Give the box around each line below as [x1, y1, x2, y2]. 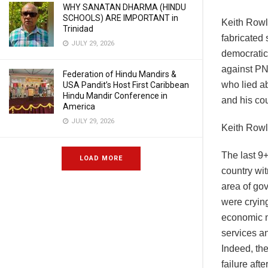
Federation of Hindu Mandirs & [63, 69, 176, 79]
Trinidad [63, 24, 93, 33]
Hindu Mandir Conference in [63, 91, 167, 100]
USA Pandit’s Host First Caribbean [63, 80, 189, 90]
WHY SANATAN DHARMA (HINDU [63, 2, 186, 12]
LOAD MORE [80, 154, 123, 162]
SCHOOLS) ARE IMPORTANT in [63, 13, 178, 23]
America [63, 102, 95, 111]
